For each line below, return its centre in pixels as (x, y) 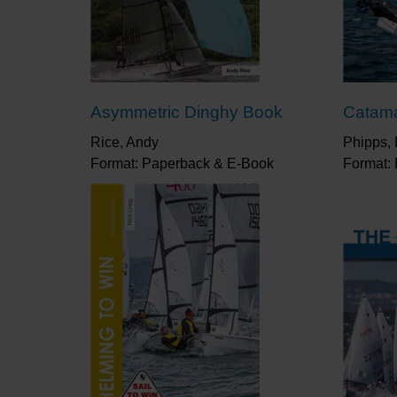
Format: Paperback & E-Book (182, 163)
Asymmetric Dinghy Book (187, 112)
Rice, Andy (125, 142)
